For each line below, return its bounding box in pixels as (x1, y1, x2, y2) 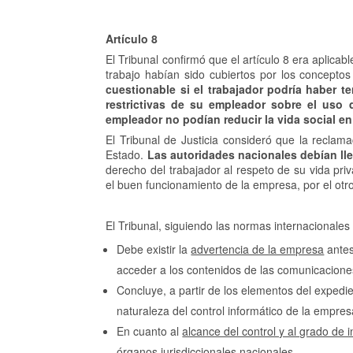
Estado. (106, 147, 147, 163)
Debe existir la (117, 241, 191, 258)
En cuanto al (117, 323, 183, 340)
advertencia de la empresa (191, 241, 325, 258)
